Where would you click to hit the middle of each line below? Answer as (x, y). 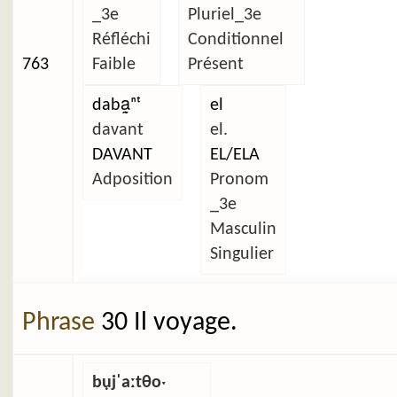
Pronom (239, 179)
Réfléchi (121, 39)
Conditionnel (235, 39)
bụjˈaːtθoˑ (129, 382)
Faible (113, 64)
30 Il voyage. (169, 323)
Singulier (241, 254)
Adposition (132, 179)
